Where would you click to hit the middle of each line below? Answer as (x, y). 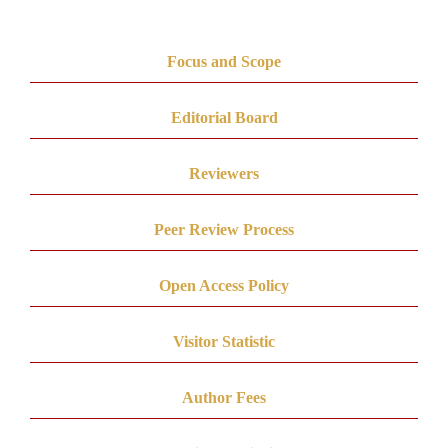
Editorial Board (224, 117)
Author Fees (224, 397)
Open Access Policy (224, 285)
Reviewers (224, 173)
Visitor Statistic (224, 341)
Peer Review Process (224, 229)
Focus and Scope (224, 61)
